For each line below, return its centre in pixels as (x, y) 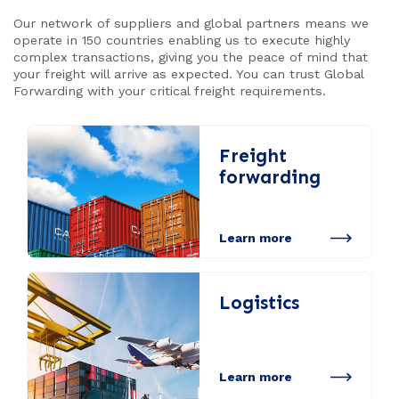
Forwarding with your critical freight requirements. (170, 90)
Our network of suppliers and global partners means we (191, 23)
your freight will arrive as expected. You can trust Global (188, 73)
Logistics (259, 303)
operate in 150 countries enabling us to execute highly (182, 40)
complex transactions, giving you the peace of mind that (191, 57)
